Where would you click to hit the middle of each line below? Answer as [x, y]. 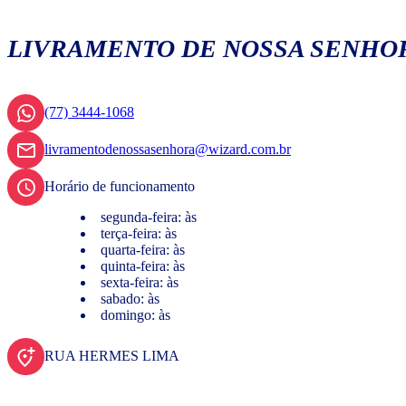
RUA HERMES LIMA [112, 356]
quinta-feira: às [143, 266]
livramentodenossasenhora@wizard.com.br [168, 150]
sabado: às [130, 299]
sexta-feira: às [140, 283]
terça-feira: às [139, 234]
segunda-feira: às [149, 217]
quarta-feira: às [143, 250]
